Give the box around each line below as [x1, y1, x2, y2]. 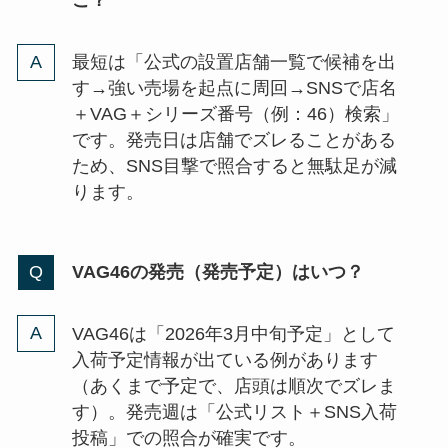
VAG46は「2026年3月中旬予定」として [71, 323, 395, 344]
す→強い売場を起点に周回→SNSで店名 [71, 78, 397, 99]
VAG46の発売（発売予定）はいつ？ [71, 262, 364, 283]
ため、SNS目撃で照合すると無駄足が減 [71, 156, 397, 177]
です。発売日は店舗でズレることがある [71, 130, 396, 151]
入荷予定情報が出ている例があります [71, 349, 378, 370]
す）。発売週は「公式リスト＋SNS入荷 [71, 401, 397, 422]
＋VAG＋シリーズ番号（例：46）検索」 [71, 104, 399, 125]
